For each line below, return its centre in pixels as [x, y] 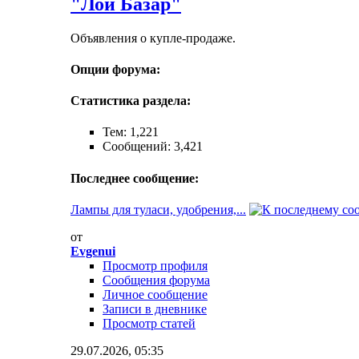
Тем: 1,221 [131, 132]
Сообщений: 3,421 [153, 147]
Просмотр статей [149, 323]
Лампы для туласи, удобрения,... [158, 209]
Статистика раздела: [131, 101]
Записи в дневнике [155, 309]
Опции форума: [115, 69]
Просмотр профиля [155, 265]
